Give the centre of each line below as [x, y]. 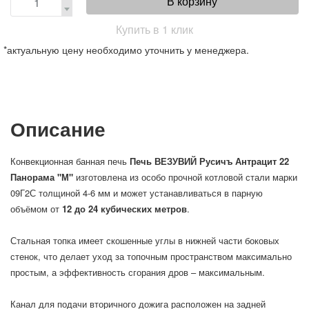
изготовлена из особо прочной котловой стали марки [187, 177]
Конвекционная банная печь [70, 161]
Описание [58, 129]
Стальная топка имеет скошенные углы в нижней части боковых [145, 240]
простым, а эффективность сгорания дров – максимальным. [138, 272]
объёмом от [36, 209]
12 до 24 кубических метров [124, 209]
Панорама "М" [43, 177]
